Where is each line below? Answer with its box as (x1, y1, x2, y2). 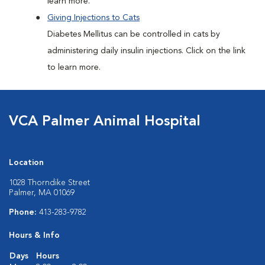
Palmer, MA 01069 (9, 189, 75, 197)
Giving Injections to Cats (47, 14, 140, 22)
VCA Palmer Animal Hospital (9, 115, 201, 129)
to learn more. (47, 63, 101, 72)
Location (9, 159, 44, 167)
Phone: (9, 208, 39, 216)
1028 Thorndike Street (9, 179, 90, 187)
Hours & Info (9, 231, 60, 240)
